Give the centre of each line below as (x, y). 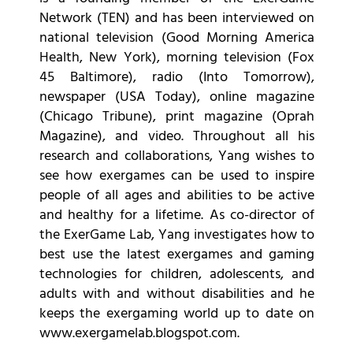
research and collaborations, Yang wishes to (177, 157)
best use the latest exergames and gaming (177, 255)
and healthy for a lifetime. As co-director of (177, 216)
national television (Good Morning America (177, 39)
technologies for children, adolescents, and (177, 275)
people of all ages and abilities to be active (177, 196)
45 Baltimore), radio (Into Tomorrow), (177, 78)
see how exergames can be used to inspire (177, 176)
